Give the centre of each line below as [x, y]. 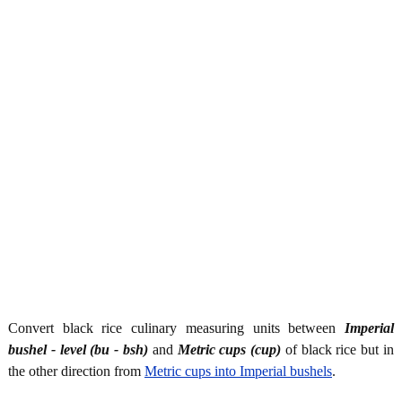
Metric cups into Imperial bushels [238, 371]
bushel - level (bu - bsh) [78, 349]
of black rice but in [338, 349]
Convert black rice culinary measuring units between [176, 328]
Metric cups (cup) [229, 349]
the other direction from [76, 371]
